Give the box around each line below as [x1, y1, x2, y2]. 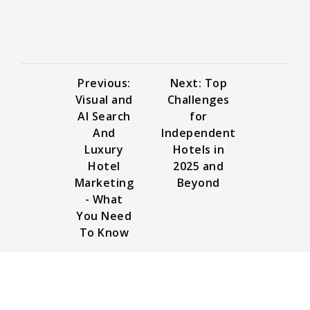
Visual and [75, 91, 133, 107]
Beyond [176, 174, 220, 190]
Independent [161, 125, 236, 140]
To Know [79, 224, 129, 240]
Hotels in [172, 141, 224, 157]
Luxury [84, 141, 124, 157]
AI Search [77, 108, 131, 124]
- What [84, 191, 123, 207]
